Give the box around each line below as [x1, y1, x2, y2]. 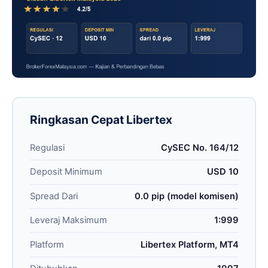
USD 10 [206, 166, 239, 178]
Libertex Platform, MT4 [140, 239, 239, 250]
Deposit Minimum [29, 166, 102, 178]
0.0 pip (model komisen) [134, 190, 239, 202]
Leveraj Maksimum [29, 215, 107, 226]
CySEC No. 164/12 [160, 142, 239, 154]
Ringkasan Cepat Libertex [29, 112, 172, 127]
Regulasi [29, 142, 65, 154]
